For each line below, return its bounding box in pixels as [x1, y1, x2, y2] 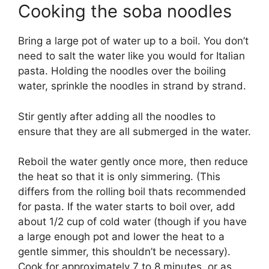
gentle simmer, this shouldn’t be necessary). [18, 246, 231, 258]
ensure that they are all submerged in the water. [18, 125, 251, 138]
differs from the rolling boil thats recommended [18, 186, 246, 198]
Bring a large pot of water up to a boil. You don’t [18, 35, 249, 47]
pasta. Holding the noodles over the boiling [18, 65, 226, 77]
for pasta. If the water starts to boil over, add [18, 201, 235, 213]
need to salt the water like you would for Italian [18, 50, 245, 62]
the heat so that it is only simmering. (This [18, 171, 220, 183]
